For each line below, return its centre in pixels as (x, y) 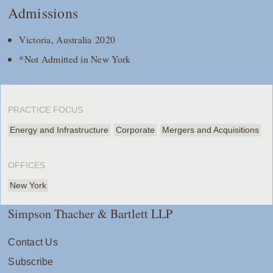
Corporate (136, 130)
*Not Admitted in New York (76, 59)
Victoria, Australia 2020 (67, 40)
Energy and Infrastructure (59, 130)
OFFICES (27, 165)
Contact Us (33, 243)
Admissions (43, 13)
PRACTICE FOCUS (46, 110)
